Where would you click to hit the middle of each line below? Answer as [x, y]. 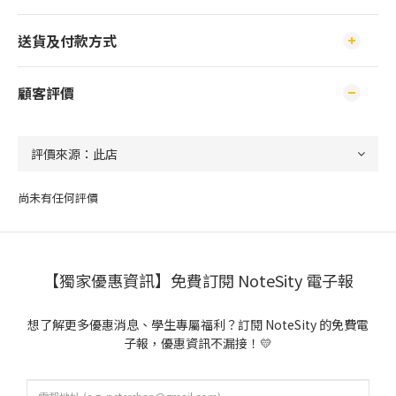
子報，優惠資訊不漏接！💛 [198, 343]
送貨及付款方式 [67, 41]
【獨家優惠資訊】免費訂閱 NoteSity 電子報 [198, 280]
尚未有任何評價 [58, 198]
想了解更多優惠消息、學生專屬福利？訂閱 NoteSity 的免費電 [198, 324]
